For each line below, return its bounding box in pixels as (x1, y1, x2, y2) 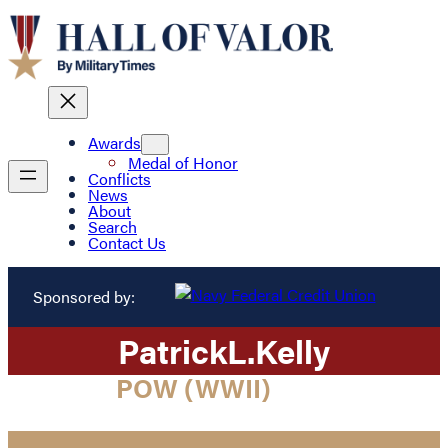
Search (88, 215, 137, 239)
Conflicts (88, 167, 151, 191)
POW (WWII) (116, 368, 271, 406)
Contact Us (88, 231, 166, 255)
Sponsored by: (32, 284, 135, 308)
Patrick (118, 326, 227, 374)
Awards (88, 131, 141, 155)
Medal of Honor (128, 151, 238, 175)
